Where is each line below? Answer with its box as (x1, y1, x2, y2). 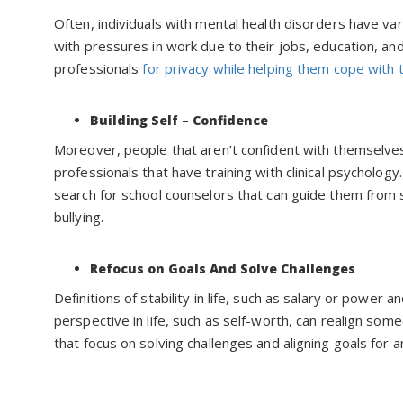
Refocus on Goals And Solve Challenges (90, 260, 355, 278)
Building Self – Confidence (90, 112, 268, 130)
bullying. (54, 208, 112, 227)
